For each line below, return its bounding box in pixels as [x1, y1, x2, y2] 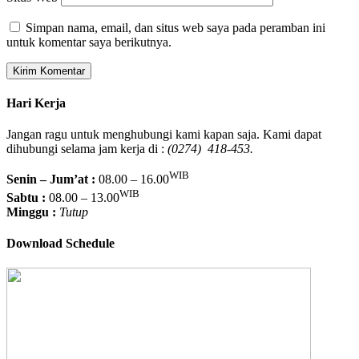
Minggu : [6, 204, 56, 219]
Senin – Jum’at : [6, 172, 95, 187]
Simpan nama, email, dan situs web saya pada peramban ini [26, 20, 325, 34]
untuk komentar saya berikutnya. [6, 34, 171, 49]
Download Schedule [6, 236, 115, 251]
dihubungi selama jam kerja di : [6, 142, 167, 156]
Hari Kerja [6, 95, 66, 110]
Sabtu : [6, 190, 46, 204]
